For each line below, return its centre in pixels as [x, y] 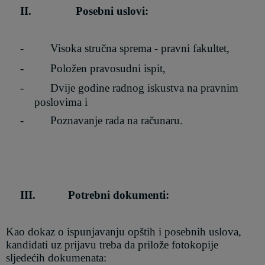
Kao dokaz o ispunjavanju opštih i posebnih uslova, [124, 231]
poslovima [58, 102]
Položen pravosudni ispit [107, 68]
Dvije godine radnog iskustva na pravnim [145, 88]
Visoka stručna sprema [101, 49]
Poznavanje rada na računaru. [117, 121]
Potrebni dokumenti [117, 195]
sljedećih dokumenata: [56, 257]
